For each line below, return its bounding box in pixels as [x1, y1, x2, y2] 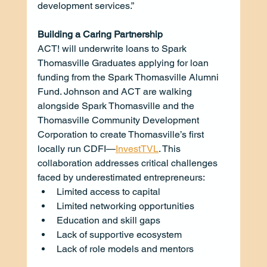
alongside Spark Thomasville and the [37, 100, 197, 111]
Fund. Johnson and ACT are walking [37, 85, 194, 97]
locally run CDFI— [37, 142, 116, 154]
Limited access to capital [56, 185, 160, 197]
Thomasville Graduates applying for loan [37, 57, 211, 69]
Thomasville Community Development [37, 114, 201, 126]
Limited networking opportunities [56, 200, 194, 212]
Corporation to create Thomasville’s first [37, 128, 206, 140]
